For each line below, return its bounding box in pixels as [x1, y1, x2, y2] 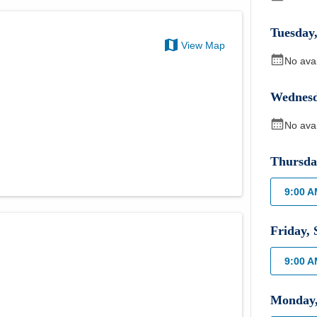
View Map [181, 40, 226, 52]
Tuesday [270, 25, 315, 40]
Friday [270, 224, 307, 238]
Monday [270, 293, 316, 307]
